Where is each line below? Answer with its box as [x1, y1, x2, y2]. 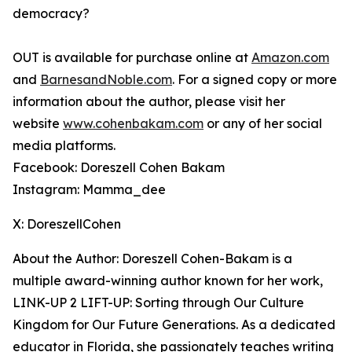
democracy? [13, 5, 96, 21]
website [13, 115, 63, 131]
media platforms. [13, 137, 122, 153]
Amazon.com [251, 49, 329, 65]
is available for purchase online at [39, 49, 251, 65]
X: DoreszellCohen [13, 216, 124, 232]
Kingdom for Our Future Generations [13, 317, 236, 332]
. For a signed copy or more [172, 71, 337, 87]
